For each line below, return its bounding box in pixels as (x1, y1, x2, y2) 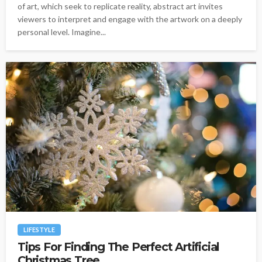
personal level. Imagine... (18, 26, 106, 37)
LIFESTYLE (23, 226, 55, 234)
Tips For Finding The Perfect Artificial (18, 240, 220, 254)
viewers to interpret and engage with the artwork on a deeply (18, 13, 242, 24)
